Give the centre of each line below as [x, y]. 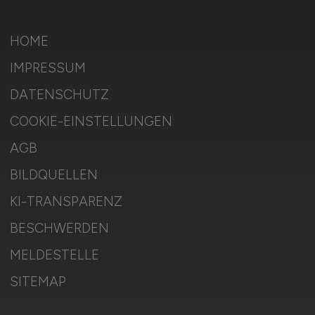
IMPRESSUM [47, 68]
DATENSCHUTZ [59, 95]
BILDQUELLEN [53, 175]
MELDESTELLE [54, 255]
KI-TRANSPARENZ [66, 201]
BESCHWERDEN [59, 228]
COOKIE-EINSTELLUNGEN [91, 121]
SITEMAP [38, 282]
